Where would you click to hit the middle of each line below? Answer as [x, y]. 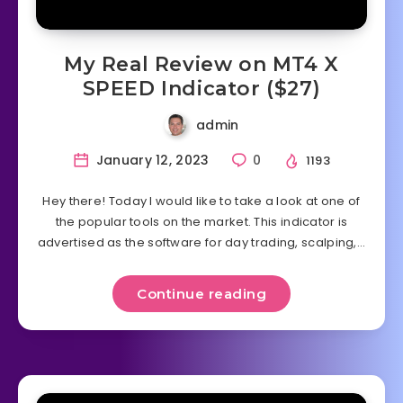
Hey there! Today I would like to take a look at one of [201, 201]
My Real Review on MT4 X [201, 65]
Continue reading [201, 293]
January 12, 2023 [151, 161]
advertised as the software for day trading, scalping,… [201, 242]
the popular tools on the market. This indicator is [201, 221]
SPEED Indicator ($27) [201, 89]
